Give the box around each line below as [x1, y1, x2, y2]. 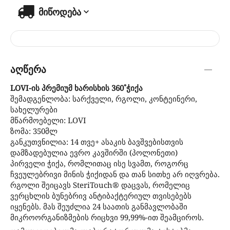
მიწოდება [38, 5, 81, 18]
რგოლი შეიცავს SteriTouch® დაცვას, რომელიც [10, 179, 190, 190]
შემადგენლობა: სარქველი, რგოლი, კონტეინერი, [10, 93, 197, 104]
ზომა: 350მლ [10, 125, 57, 136]
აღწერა [10, 64, 46, 75]
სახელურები [10, 104, 57, 114]
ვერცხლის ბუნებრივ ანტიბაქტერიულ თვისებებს [10, 190, 191, 201]
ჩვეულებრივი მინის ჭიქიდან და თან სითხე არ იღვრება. [10, 168, 220, 179]
